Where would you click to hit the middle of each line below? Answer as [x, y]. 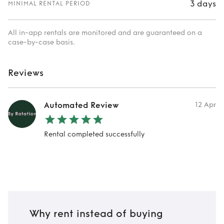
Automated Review [81, 105]
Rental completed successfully [94, 134]
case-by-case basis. [41, 42]
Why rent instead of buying [96, 214]
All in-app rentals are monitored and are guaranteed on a [105, 33]
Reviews [26, 73]
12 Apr [205, 105]
